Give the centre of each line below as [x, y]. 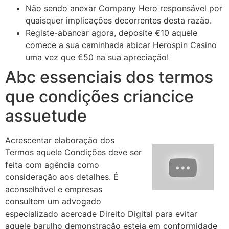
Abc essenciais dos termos [109, 77]
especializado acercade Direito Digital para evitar [101, 213]
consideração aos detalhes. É [62, 177]
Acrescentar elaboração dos [60, 140]
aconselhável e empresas [54, 189]
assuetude [46, 116]
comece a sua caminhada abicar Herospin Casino [121, 45]
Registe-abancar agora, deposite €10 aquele [111, 32]
